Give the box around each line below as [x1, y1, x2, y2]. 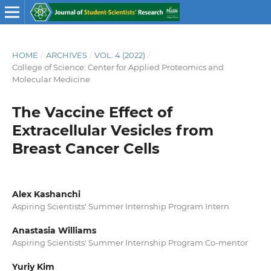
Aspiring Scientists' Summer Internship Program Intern [11, 201, 229, 211]
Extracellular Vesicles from [11, 121, 214, 139]
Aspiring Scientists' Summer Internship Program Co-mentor [11, 238, 248, 247]
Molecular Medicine [11, 74, 90, 84]
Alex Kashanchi [11, 188, 80, 200]
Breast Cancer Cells [11, 139, 160, 157]
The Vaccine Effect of [11, 103, 172, 121]
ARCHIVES [45, 50, 87, 60]
